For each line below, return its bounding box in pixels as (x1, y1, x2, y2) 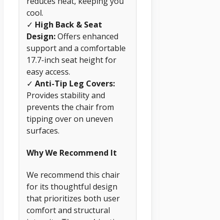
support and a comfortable (27, 42, 126, 54)
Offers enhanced (55, 30, 118, 42)
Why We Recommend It (27, 147, 117, 159)
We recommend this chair (27, 169, 120, 181)
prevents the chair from (27, 101, 114, 112)
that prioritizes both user (27, 193, 120, 204)
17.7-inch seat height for (27, 54, 116, 65)
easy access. (27, 66, 70, 77)
